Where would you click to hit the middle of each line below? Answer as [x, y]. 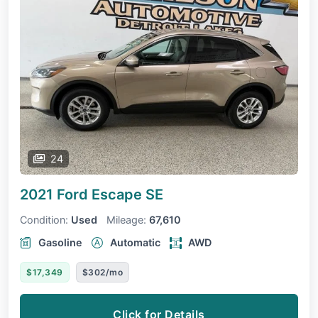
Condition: [44, 220]
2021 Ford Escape [83, 195]
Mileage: [126, 220]
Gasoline [60, 243]
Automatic [135, 243]
